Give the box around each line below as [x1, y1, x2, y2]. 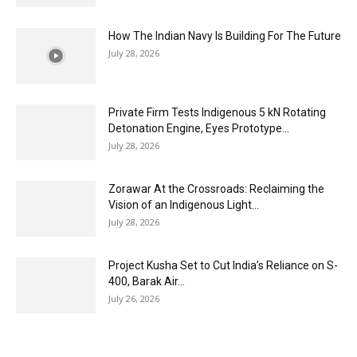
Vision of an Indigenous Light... [108, 198, 259, 211]
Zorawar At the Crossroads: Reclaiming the [108, 182, 324, 195]
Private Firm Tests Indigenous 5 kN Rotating [108, 105, 326, 119]
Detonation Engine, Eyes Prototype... [108, 121, 289, 135]
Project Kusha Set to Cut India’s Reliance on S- [108, 258, 338, 272]
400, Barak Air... [108, 274, 185, 288]
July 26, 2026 [108, 292, 159, 304]
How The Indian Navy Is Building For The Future [108, 29, 341, 42]
